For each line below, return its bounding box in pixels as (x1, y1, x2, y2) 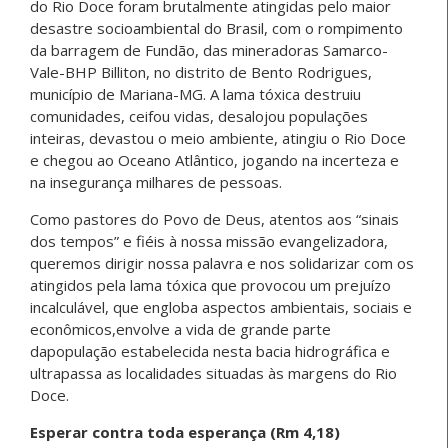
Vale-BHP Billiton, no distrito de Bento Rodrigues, (30, 62, 372, 83)
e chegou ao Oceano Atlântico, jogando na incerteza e (30, 150, 399, 171)
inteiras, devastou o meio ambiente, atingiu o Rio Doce (30, 128, 406, 149)
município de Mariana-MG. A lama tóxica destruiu (30, 84, 361, 105)
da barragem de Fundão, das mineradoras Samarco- (30, 40, 388, 61)
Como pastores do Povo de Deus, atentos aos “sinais (30, 209, 399, 230)
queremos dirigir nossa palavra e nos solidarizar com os (30, 253, 414, 274)
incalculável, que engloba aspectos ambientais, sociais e (30, 297, 412, 318)
